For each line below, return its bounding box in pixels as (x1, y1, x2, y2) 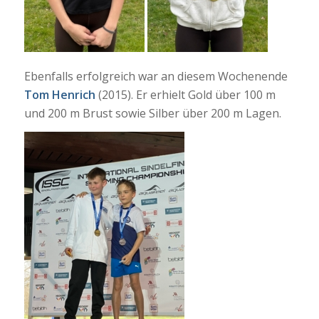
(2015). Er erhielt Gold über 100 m (95, 86, 276, 103)
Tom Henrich (23, 86, 95, 103)
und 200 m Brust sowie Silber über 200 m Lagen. (23, 105, 281, 121)
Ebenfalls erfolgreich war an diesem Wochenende (23, 68, 288, 84)
